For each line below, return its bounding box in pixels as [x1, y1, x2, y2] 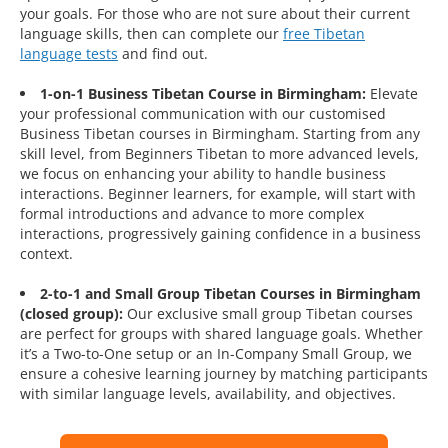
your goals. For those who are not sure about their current [20, 4, 410, 24]
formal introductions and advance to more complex [20, 204, 364, 224]
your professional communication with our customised [20, 104, 386, 124]
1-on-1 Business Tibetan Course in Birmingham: [40, 84, 366, 104]
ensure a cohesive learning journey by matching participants [20, 364, 428, 384]
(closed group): [20, 304, 123, 324]
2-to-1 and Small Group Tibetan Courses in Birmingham [40, 284, 421, 304]
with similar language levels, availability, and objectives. [20, 384, 396, 404]
